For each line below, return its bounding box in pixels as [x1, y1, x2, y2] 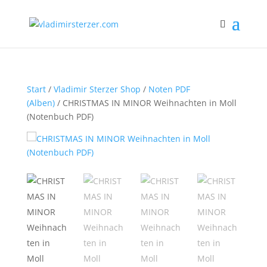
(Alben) [26, 97, 55, 108]
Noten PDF [148, 83, 190, 95]
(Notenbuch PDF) [26, 111, 94, 122]
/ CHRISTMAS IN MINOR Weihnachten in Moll [54, 97, 237, 108]
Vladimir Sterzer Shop [53, 83, 141, 95]
